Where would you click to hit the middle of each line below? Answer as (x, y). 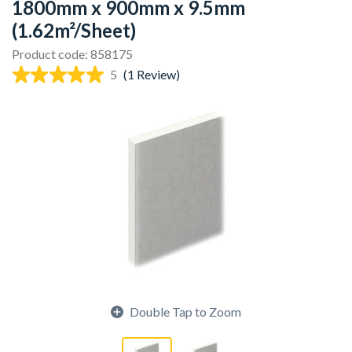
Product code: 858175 (72, 54)
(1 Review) (151, 74)
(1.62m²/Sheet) (74, 30)
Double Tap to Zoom (185, 312)
